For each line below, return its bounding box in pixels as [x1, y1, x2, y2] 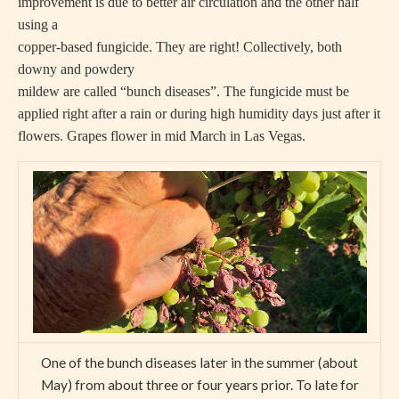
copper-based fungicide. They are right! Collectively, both [18, 39, 342, 55]
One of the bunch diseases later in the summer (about [41, 354, 358, 370]
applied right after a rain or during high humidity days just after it [18, 106, 380, 122]
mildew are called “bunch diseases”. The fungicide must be [18, 84, 349, 100]
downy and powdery [18, 61, 134, 77]
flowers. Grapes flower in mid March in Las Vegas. [18, 128, 305, 144]
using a [18, 17, 58, 33]
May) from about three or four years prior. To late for [40, 376, 359, 393]
